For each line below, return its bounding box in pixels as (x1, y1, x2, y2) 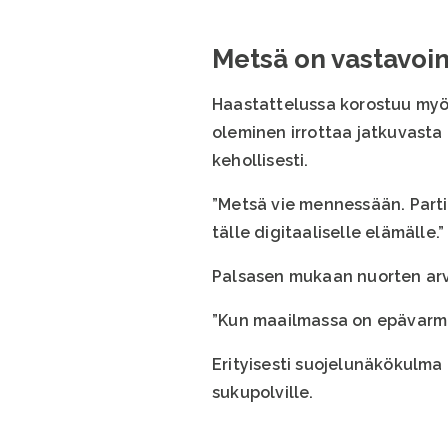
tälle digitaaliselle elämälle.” (212, 222, 445, 242)
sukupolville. (212, 382, 314, 402)
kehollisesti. (212, 150, 309, 170)
